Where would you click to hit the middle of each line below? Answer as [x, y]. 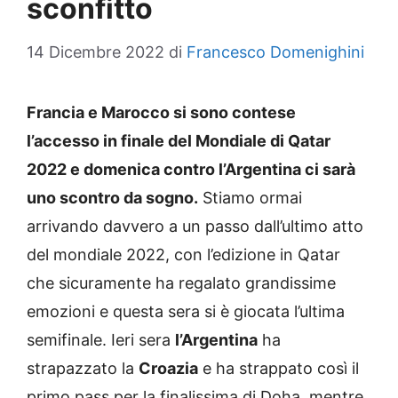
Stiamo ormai [250, 197]
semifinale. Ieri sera [101, 339]
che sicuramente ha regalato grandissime [181, 283]
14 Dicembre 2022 [96, 52]
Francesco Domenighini [275, 52]
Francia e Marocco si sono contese [161, 112]
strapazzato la [83, 368]
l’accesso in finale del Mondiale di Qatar [179, 140]
